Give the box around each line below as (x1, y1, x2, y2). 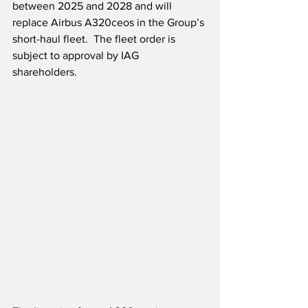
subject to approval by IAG (12, 49, 142, 62)
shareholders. (12, 66, 80, 78)
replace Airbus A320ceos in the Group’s (12, 16, 207, 29)
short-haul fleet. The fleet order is (12, 33, 178, 45)
